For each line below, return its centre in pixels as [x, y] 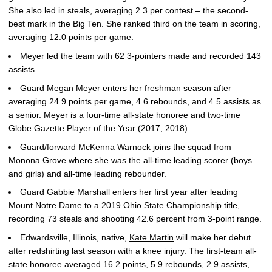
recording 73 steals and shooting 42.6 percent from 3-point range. [135, 219]
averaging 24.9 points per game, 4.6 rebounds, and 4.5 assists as [135, 101]
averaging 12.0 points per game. [71, 37]
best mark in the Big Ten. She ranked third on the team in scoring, [134, 24]
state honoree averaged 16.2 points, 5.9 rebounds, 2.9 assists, [129, 264]
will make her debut [212, 237]
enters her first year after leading [174, 192]
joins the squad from [191, 147]
